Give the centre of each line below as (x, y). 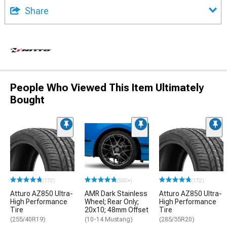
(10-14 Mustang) (109, 219)
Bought (27, 100)
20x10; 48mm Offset (117, 210)
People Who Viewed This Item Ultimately (107, 87)
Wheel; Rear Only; (112, 201)
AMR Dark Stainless (116, 193)
